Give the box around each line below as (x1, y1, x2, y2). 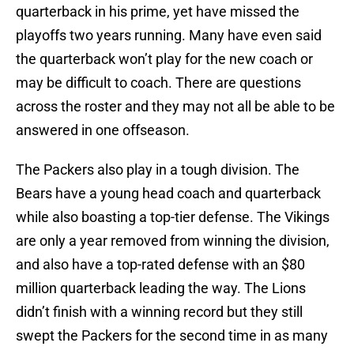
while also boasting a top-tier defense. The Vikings (16, 209, 330, 226)
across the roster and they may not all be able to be (16, 98, 335, 115)
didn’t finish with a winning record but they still (16, 303, 303, 321)
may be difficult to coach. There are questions (16, 74, 301, 92)
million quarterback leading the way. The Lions (16, 280, 306, 297)
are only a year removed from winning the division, (16, 232, 330, 250)
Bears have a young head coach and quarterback (16, 185, 321, 202)
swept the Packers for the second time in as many (16, 327, 328, 345)
